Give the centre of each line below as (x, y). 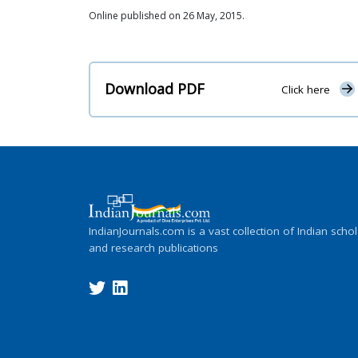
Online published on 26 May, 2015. (167, 16)
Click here (305, 90)
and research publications (153, 247)
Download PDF (155, 89)
